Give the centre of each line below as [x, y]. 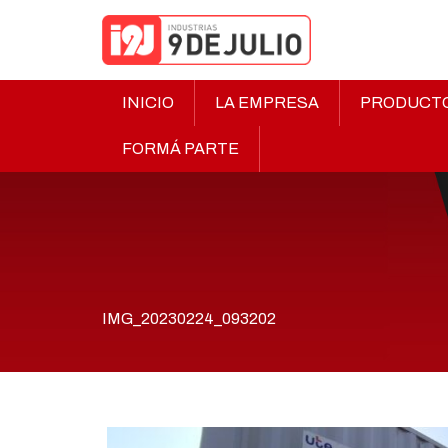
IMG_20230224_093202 [189, 318]
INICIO [148, 102]
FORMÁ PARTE [180, 148]
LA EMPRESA [267, 102]
